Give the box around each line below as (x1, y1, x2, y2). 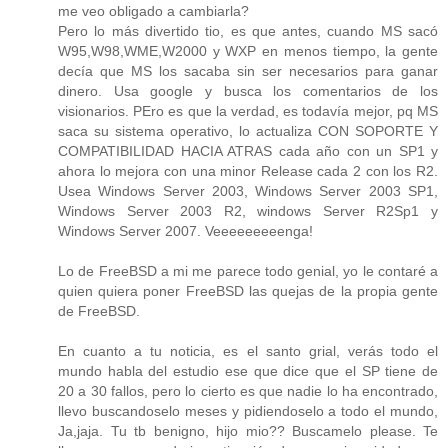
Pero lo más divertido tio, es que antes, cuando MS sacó (58, 23, 438, 40)
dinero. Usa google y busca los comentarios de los (58, 83, 438, 100)
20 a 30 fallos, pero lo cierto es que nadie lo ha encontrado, (58, 383, 438, 400)
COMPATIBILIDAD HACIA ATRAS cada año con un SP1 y (58, 143, 438, 160)
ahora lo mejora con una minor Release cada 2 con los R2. (58, 163, 438, 180)
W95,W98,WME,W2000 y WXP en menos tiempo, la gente (58, 43, 438, 60)
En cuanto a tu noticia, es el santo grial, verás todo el (58, 343, 438, 360)
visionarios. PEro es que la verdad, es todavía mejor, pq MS (58, 103, 438, 120)
